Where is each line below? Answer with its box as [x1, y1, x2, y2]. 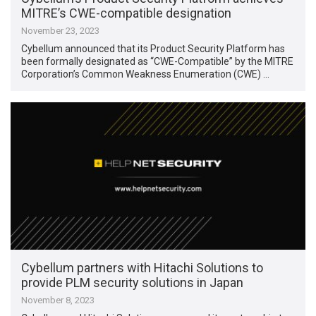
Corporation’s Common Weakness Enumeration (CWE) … [21, 68, 270, 80]
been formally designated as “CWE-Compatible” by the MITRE [21, 55, 294, 67]
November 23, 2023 [21, 25, 100, 36]
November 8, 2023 [21, 294, 95, 305]
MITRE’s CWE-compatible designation [21, 5, 232, 20]
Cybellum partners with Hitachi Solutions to [21, 260, 264, 275]
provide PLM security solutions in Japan [21, 274, 244, 290]
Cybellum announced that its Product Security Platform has [21, 42, 286, 54]
